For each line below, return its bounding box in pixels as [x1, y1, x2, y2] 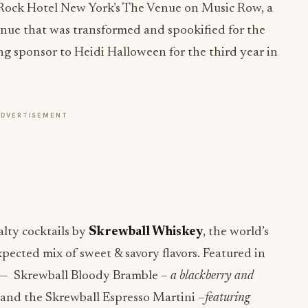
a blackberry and [170, 269, 254, 283]
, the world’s [203, 225, 269, 239]
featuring [205, 291, 250, 305]
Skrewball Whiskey [89, 225, 203, 239]
